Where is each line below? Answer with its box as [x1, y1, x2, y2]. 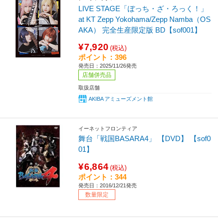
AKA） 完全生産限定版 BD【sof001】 [78, 25, 202, 34]
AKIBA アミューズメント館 [89, 95, 153, 102]
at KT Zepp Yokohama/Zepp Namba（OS [78, 15, 211, 23]
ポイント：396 [78, 53, 127, 61]
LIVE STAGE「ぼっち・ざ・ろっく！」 [78, 4, 208, 13]
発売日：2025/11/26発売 [78, 62, 137, 69]
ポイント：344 [78, 172, 127, 181]
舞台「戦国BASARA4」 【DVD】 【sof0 [78, 134, 211, 143]
